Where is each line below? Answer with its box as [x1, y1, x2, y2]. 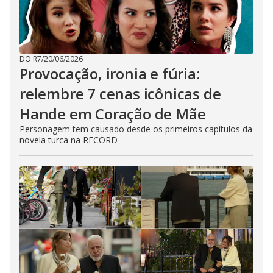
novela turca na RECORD [19, 134, 118, 146]
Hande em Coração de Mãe [19, 104, 206, 124]
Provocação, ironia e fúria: [19, 63, 200, 83]
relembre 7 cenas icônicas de [19, 83, 221, 104]
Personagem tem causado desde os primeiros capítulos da [19, 123, 252, 135]
